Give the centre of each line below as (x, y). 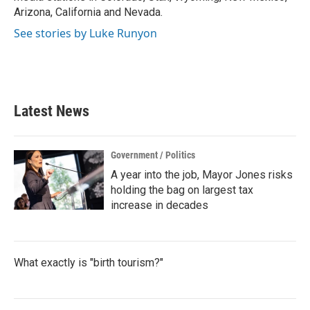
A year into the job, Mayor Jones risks (202, 175)
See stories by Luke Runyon (85, 33)
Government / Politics (153, 155)
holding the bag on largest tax (182, 190)
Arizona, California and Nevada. (88, 12)
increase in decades (159, 205)
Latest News (52, 111)
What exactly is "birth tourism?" (89, 263)
